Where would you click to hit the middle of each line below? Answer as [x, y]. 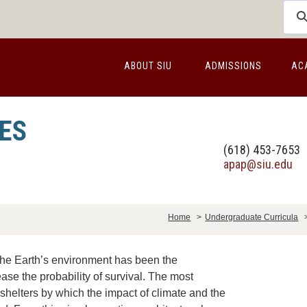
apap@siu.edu [258, 164]
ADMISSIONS [233, 66]
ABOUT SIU [148, 66]
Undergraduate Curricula [252, 217]
